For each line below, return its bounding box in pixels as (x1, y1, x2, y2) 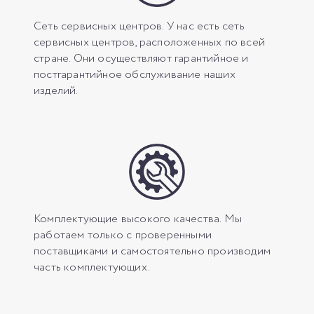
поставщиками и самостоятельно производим (34, 243, 271, 259)
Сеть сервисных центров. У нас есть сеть (34, 18, 245, 34)
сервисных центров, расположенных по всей (34, 34, 266, 50)
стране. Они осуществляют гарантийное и (34, 50, 249, 67)
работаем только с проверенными (34, 226, 212, 243)
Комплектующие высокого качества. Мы (34, 210, 242, 227)
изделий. (34, 82, 78, 99)
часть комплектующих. (34, 259, 150, 275)
